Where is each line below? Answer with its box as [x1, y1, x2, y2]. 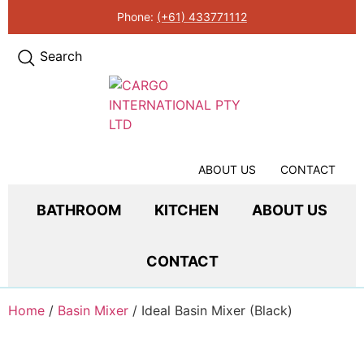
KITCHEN [154, 201, 219, 219]
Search [40, 47, 82, 64]
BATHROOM [37, 201, 121, 219]
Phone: [117, 9, 157, 24]
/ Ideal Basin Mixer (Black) [128, 302, 292, 318]
